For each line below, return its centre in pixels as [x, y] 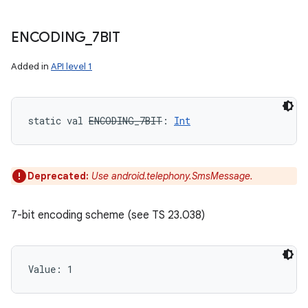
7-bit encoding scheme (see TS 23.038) [108, 215]
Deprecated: [59, 176]
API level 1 [71, 66]
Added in [31, 66]
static [45, 121]
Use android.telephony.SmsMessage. [172, 176]
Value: [48, 269]
